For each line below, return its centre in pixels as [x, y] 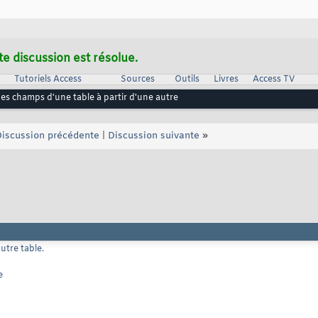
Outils [187, 80]
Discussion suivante [154, 136]
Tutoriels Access [48, 80]
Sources [137, 80]
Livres [226, 80]
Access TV [273, 80]
